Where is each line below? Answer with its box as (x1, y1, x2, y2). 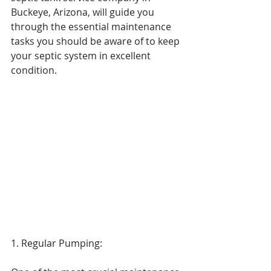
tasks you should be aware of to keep (11, 34, 182, 48)
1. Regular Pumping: (11, 236, 102, 250)
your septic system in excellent (11, 49, 153, 62)
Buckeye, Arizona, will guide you (11, 5, 157, 19)
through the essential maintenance (11, 20, 174, 33)
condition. (11, 64, 57, 77)
